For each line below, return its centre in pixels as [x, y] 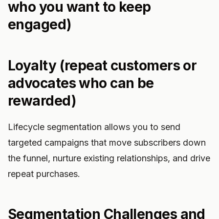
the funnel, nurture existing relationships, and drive [109, 158]
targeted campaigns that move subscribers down [107, 142]
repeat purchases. [44, 174]
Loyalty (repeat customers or [102, 66]
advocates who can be [81, 83]
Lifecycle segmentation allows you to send [94, 127]
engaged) [40, 24]
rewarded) [42, 101]
